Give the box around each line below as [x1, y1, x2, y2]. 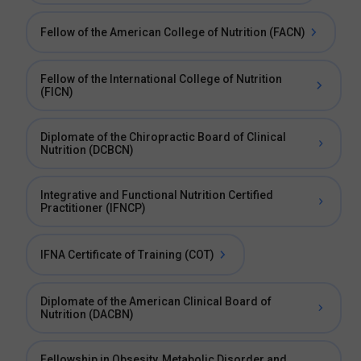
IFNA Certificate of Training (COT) [40, 248, 214, 261]
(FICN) [40, 85, 73, 98]
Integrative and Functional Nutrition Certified [40, 189, 273, 201]
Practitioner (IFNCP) [40, 201, 146, 214]
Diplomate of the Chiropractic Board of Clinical [40, 131, 286, 143]
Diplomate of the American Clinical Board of [40, 295, 272, 308]
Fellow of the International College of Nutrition [40, 73, 282, 85]
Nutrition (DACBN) [40, 308, 134, 321]
